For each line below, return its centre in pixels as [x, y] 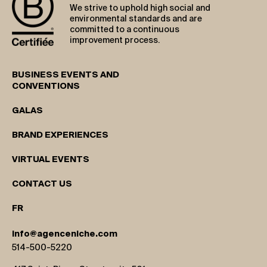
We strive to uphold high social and [140, 8]
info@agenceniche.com [65, 234]
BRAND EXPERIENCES [60, 135]
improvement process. [115, 40]
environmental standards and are [136, 19]
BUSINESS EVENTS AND [66, 75]
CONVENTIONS [46, 86]
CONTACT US [42, 184]
